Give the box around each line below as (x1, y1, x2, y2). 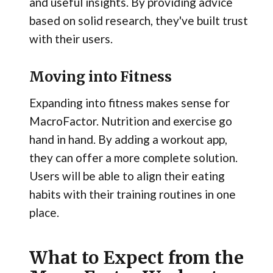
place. (29, 205, 59, 220)
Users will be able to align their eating (29, 169, 225, 183)
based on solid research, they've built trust (29, 13, 248, 27)
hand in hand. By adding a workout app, (29, 132, 227, 147)
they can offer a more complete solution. (29, 151, 238, 165)
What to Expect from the (29, 246, 244, 269)
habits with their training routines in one (29, 187, 236, 202)
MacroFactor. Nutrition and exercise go (29, 114, 232, 129)
